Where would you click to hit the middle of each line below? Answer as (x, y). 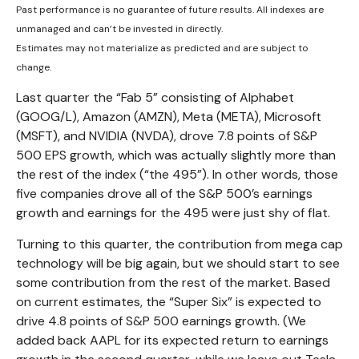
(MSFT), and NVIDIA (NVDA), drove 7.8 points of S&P (167, 135)
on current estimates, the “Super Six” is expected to (169, 301)
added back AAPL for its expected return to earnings (172, 340)
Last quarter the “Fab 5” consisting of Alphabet (155, 97)
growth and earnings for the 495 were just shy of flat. (173, 212)
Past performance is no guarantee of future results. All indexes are (170, 9)
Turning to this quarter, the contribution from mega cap (179, 244)
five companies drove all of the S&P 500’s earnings (164, 193)
